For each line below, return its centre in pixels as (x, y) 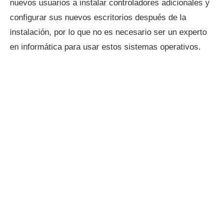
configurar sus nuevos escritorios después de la (98, 18)
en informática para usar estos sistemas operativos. (105, 47)
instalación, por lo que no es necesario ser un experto (108, 32)
